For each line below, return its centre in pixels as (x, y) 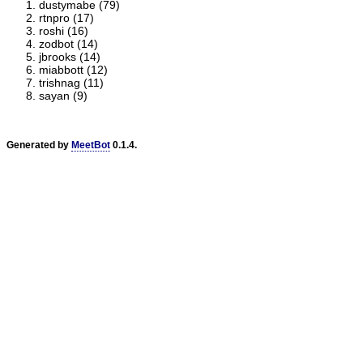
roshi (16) (64, 31)
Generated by (39, 145)
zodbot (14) (68, 44)
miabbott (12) (73, 70)
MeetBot (91, 145)
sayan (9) (63, 96)
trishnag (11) (71, 83)
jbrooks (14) (70, 57)
